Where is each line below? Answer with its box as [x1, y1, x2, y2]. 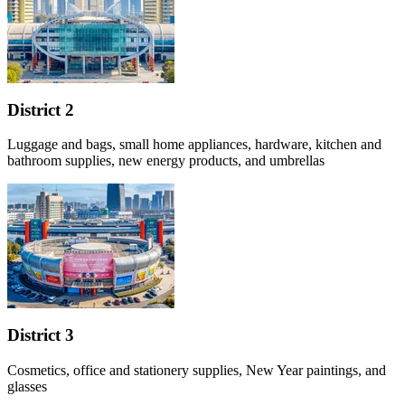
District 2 [7, 99, 74, 119]
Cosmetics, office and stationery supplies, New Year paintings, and [7, 362, 386, 378]
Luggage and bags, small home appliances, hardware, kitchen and [7, 137, 381, 153]
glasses [7, 378, 47, 394]
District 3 [7, 325, 74, 344]
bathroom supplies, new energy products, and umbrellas [7, 153, 325, 169]
